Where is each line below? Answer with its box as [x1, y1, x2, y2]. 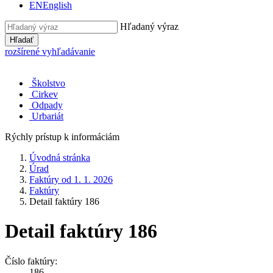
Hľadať [10, 35, 34, 44]
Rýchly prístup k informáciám [5, 132, 119, 142]
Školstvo [32, 78, 65, 88]
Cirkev [32, 89, 58, 99]
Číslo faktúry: [5, 255, 57, 266]
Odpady [32, 100, 63, 110]
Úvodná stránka [29, 152, 90, 163]
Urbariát [32, 111, 63, 121]
